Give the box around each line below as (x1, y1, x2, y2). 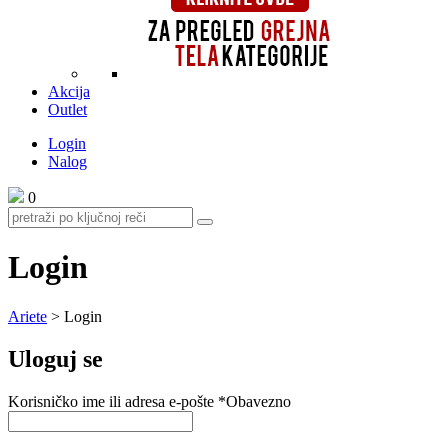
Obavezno (226, 392, 291, 410)
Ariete (8, 307, 47, 325)
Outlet (48, 101, 87, 118)
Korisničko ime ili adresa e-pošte (8, 392, 218, 410)
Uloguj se (8, 345, 103, 372)
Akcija (48, 83, 90, 100)
